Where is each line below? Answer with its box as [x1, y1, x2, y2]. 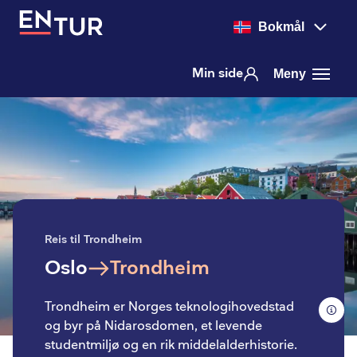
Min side [192, 66, 243, 81]
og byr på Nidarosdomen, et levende [45, 319, 262, 334]
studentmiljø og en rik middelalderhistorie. [45, 338, 297, 353]
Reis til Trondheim [45, 233, 142, 246]
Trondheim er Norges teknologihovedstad [45, 300, 294, 315]
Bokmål [258, 20, 304, 33]
